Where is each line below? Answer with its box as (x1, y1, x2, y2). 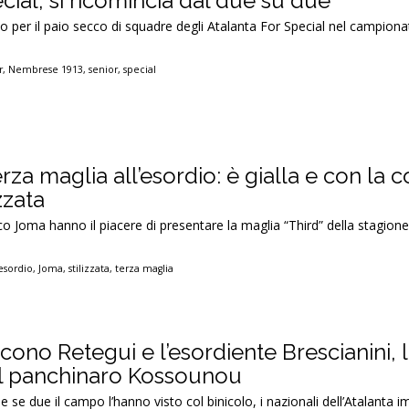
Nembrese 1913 (8, 63, 84, 77)
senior (89, 63, 119, 77)
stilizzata (68, 261, 110, 275)
